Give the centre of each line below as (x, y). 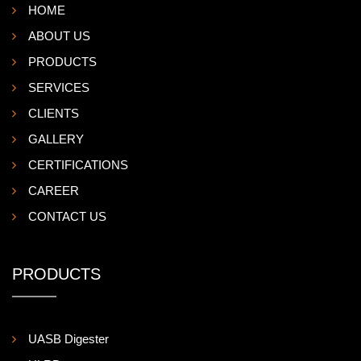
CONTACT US (67, 216)
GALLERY (56, 139)
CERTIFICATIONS (78, 164)
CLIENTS (54, 113)
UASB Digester (68, 338)
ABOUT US (59, 35)
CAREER (54, 190)
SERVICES (59, 87)
